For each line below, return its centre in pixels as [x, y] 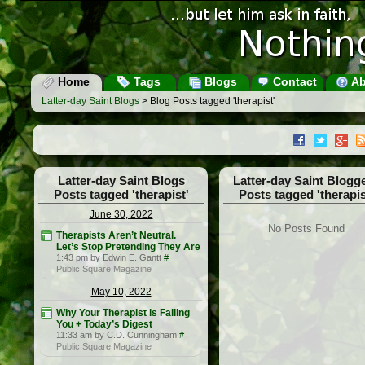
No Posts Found [306, 229]
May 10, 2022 [121, 292]
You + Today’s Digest [104, 325]
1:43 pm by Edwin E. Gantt [109, 258]
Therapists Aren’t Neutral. [116, 236]
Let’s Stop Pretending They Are [128, 247]
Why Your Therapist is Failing [123, 313]
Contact [293, 81]
